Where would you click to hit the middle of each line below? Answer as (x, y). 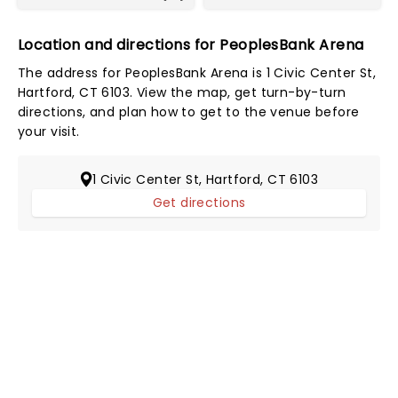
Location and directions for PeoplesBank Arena (191, 45)
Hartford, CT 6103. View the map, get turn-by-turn (182, 92)
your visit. (49, 131)
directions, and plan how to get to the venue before (189, 112)
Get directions (199, 203)
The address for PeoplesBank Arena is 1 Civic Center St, (197, 73)
